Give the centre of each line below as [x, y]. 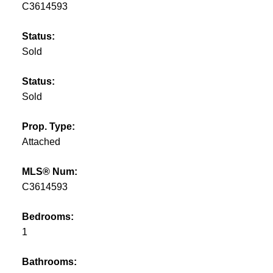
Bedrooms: [48, 217]
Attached [41, 142]
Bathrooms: [49, 262]
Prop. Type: [48, 127]
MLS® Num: [49, 172]
